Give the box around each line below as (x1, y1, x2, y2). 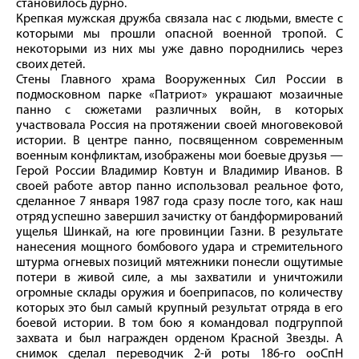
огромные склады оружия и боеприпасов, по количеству (16, 287, 343, 301)
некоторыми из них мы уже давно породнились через (16, 43, 343, 57)
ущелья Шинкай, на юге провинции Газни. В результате (16, 226, 343, 240)
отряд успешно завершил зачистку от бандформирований (16, 211, 343, 224)
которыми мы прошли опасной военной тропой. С (16, 28, 343, 42)
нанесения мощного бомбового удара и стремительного (16, 241, 343, 255)
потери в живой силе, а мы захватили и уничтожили (16, 272, 343, 285)
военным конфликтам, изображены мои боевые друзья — (16, 150, 343, 163)
